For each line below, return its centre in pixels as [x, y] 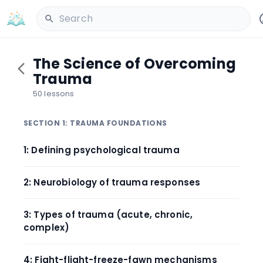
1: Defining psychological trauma [102, 150]
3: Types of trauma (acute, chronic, [108, 214]
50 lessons [54, 93]
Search [76, 18]
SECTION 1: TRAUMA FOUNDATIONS [95, 123]
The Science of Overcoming [134, 64]
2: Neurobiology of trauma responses [112, 182]
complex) [47, 227]
